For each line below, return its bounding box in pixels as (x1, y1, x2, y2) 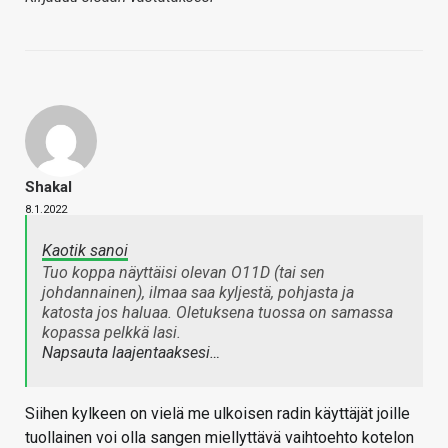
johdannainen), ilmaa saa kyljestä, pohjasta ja (42, 283, 354, 303)
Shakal (25, 178, 72, 197)
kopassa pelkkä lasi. (42, 323, 181, 343)
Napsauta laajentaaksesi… (42, 343, 220, 363)
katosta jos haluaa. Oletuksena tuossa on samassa (42, 303, 393, 323)
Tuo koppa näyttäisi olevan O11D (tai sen (42, 263, 325, 283)
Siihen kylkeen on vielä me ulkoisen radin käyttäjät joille (25, 404, 410, 424)
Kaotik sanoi (42, 241, 128, 261)
